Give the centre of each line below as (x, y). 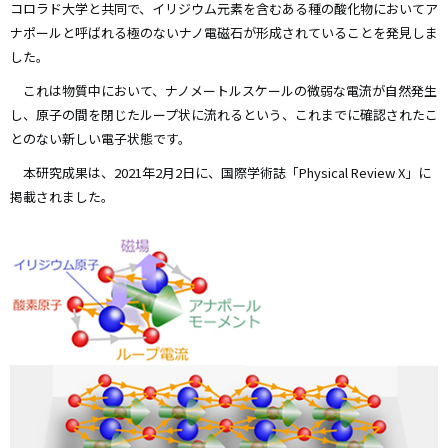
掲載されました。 (62, 197)
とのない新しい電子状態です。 (100, 139)
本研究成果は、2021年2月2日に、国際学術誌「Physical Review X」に (220, 173)
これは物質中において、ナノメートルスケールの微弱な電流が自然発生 (223, 91)
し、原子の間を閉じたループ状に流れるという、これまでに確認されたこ (224, 115)
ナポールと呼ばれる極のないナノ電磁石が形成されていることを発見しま (224, 33)
